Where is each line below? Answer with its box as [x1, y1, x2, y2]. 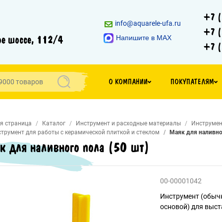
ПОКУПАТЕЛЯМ [170, 77, 215, 87]
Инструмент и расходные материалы [76, 120, 181, 127]
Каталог [42, 120, 65, 127]
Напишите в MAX [116, 34, 171, 42]
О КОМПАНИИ [108, 77, 148, 87]
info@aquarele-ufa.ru [113, 19, 181, 28]
